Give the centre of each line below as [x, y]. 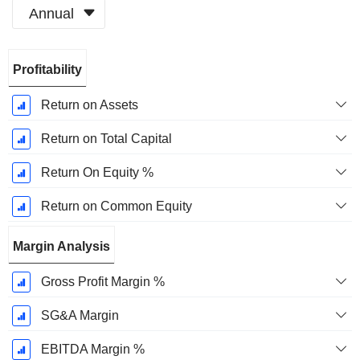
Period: [32, 79]
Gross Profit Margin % [102, 282]
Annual [51, 13]
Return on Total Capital [106, 139]
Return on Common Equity [116, 207]
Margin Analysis [61, 247]
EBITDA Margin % [92, 350]
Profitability [47, 70]
